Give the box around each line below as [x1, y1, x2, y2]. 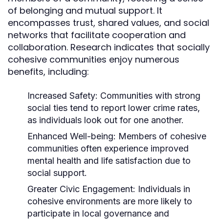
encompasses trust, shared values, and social [8, 17, 209, 29]
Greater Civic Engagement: [27, 184, 135, 194]
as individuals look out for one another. [27, 115, 184, 125]
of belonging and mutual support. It [8, 4, 162, 17]
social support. [27, 168, 87, 178]
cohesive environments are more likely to [27, 196, 192, 206]
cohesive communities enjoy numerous [8, 53, 179, 66]
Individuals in [135, 184, 190, 194]
